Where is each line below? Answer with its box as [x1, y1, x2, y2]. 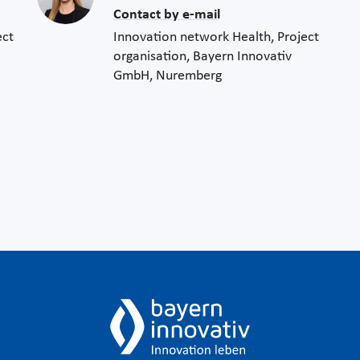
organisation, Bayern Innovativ [113, 49, 292, 65]
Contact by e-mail [113, 7, 220, 23]
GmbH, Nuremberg [113, 68, 222, 84]
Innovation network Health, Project [113, 30, 319, 46]
